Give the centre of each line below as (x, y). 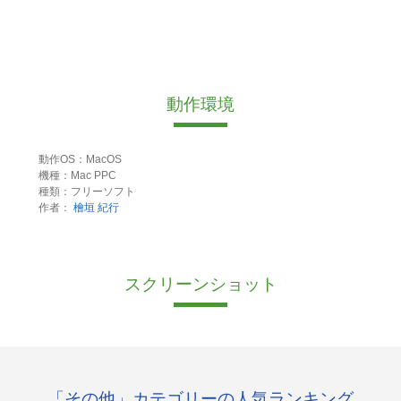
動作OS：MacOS (80, 160)
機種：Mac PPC (77, 176)
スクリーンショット (200, 285)
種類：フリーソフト (86, 192)
